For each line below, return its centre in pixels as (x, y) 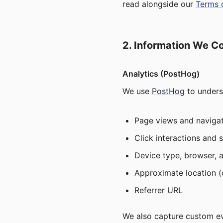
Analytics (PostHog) (161, 74)
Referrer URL (159, 190)
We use (137, 91)
